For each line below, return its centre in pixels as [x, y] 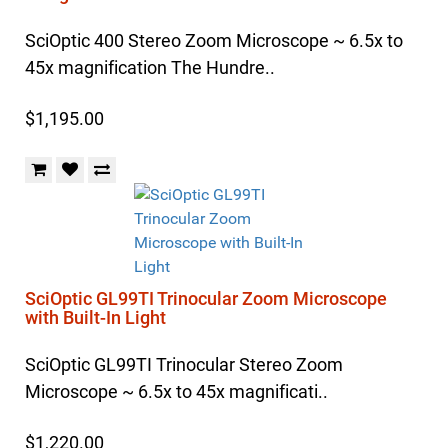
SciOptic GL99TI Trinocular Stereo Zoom [184, 364]
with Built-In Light [95, 317]
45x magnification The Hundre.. [150, 67]
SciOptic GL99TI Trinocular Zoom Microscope [206, 298]
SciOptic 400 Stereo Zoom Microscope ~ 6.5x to [214, 40]
